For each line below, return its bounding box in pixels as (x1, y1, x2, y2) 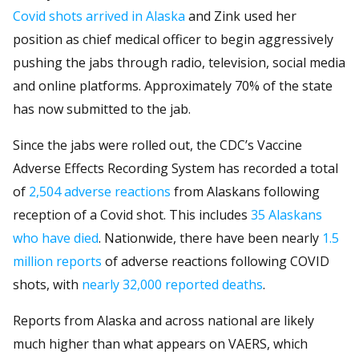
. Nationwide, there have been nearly (99, 228, 322, 247)
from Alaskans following (171, 182, 320, 200)
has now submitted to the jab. (13, 99, 191, 118)
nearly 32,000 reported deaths (82, 275, 263, 293)
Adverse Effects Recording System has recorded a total (13, 159, 338, 177)
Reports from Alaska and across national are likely (13, 311, 314, 329)
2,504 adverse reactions (29, 182, 171, 200)
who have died (13, 228, 99, 247)
